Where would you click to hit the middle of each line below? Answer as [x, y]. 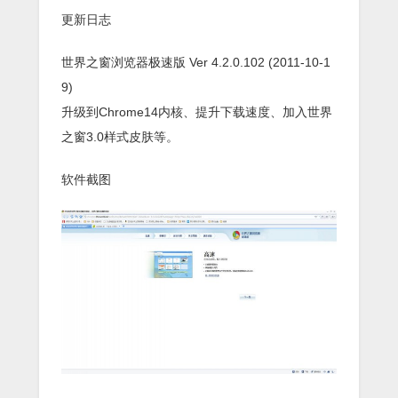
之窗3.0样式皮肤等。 [120, 136]
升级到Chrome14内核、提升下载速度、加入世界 [197, 111]
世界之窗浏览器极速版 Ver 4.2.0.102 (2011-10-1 [196, 62]
